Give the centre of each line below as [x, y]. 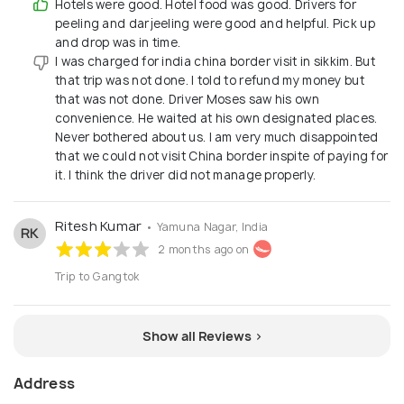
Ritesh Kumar [100, 225]
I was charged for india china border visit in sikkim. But [216, 61]
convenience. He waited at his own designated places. [216, 118]
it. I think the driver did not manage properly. [186, 174]
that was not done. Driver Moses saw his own [187, 99]
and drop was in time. [118, 42]
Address [45, 383]
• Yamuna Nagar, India [207, 226]
